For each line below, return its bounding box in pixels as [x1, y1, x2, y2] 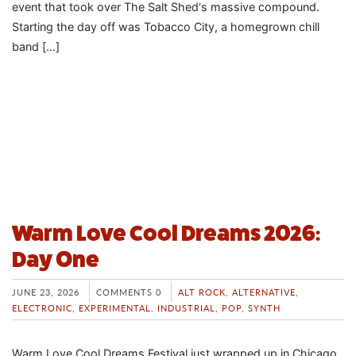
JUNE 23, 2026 [12, 284, 79, 298]
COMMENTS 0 [96, 284, 161, 298]
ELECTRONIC [12, 300, 72, 314]
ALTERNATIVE [232, 284, 296, 298]
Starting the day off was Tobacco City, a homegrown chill [12, 19, 319, 33]
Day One [12, 246, 99, 272]
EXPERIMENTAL [79, 300, 151, 314]
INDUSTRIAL [157, 300, 215, 314]
